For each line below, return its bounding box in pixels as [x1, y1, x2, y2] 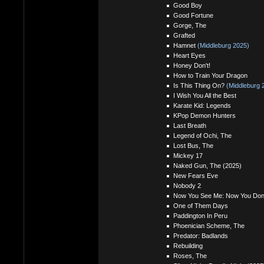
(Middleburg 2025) [197, 41, 249, 49]
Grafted [173, 31, 195, 39]
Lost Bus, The [173, 141, 213, 149]
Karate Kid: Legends [173, 101, 231, 109]
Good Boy [173, 1, 202, 9]
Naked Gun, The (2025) [173, 161, 242, 169]
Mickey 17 [173, 151, 203, 159]
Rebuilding [173, 242, 203, 249]
